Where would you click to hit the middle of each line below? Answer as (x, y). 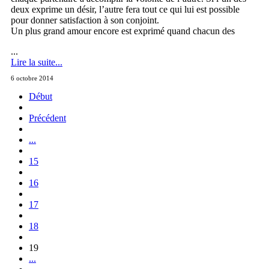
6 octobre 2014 (32, 78)
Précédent (47, 118)
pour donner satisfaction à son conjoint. (85, 20)
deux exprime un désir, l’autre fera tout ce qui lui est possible (125, 9)
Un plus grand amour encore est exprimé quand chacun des (123, 31)
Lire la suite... (37, 62)
